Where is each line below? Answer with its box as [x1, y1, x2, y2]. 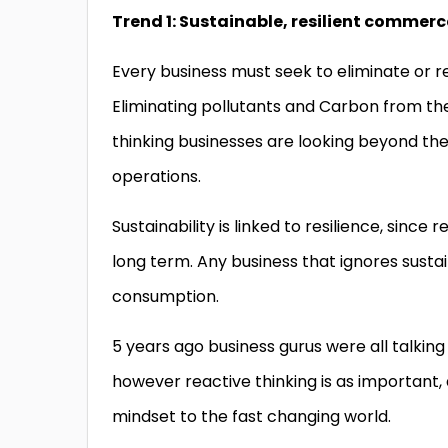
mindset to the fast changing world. [112, 405, 391, 429]
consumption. [112, 285, 219, 309]
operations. [112, 165, 201, 189]
